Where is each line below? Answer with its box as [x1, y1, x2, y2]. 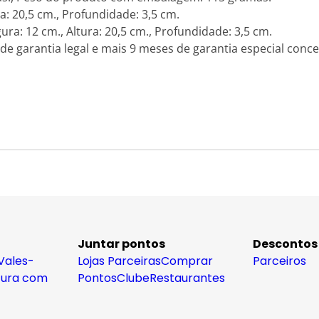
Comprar [161, 253, 213, 269]
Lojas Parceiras [78, 253, 161, 269]
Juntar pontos [78, 236, 165, 252]
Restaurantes [150, 270, 225, 286]
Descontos [253, 236, 318, 252]
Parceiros [253, 253, 306, 269]
